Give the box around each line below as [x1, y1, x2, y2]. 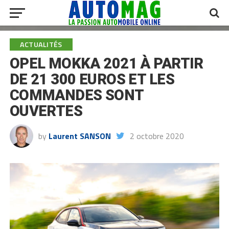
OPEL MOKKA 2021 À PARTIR [9, 55, 203, 72]
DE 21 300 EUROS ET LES [9, 71, 174, 88]
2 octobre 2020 [129, 130, 184, 142]
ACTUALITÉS [19, 39, 62, 50]
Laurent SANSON [48, 130, 111, 142]
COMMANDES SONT [9, 86, 144, 104]
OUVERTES [9, 102, 83, 120]
